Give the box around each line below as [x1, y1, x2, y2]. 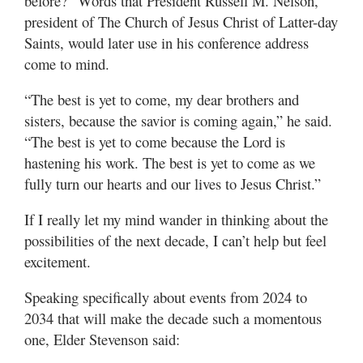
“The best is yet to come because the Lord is [24, 131, 285, 152]
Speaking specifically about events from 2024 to [24, 287, 307, 308]
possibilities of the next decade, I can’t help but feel [24, 230, 327, 251]
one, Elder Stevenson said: [24, 329, 180, 350]
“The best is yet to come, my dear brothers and [24, 89, 299, 110]
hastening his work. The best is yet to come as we [24, 152, 315, 173]
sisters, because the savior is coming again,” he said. [24, 110, 332, 131]
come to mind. [24, 53, 109, 75]
